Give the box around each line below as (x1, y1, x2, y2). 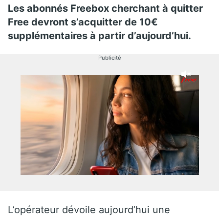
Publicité (98, 54, 121, 61)
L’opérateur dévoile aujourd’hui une (8, 203, 170, 216)
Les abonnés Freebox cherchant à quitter (8, 2, 203, 14)
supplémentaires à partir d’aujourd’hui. (8, 29, 191, 42)
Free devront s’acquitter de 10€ (8, 16, 158, 28)
